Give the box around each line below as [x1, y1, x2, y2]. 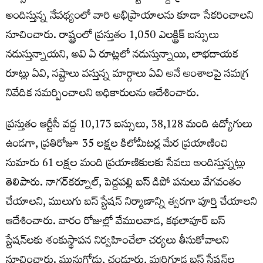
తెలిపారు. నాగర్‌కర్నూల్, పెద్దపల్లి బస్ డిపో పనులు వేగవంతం [6, 172, 241, 195]
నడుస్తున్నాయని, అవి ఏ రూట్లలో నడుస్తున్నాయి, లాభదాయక [6, 44, 238, 68]
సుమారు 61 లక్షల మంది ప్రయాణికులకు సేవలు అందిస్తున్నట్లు [6, 153, 245, 176]
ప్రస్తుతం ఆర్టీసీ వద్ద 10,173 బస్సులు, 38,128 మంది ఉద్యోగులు [6, 114, 252, 137]
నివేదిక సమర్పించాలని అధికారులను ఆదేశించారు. [6, 83, 199, 106]
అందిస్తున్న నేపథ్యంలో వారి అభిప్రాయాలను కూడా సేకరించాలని [6, 5, 254, 29]
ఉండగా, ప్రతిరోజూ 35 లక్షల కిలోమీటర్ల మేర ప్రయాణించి [6, 133, 228, 157]
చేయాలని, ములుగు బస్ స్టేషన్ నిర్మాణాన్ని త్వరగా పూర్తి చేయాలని [6, 191, 257, 215]
